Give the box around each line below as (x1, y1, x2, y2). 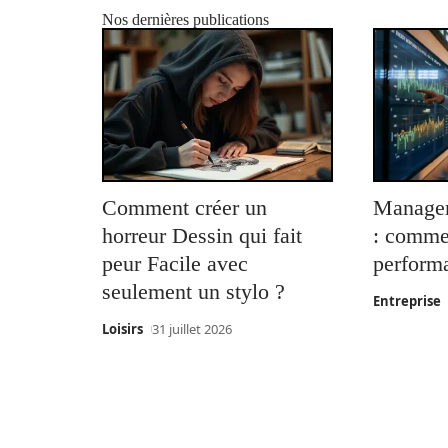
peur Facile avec (102, 251, 248, 277)
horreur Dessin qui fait (102, 223, 302, 249)
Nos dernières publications (102, 10, 269, 28)
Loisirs (102, 320, 143, 339)
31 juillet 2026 (151, 320, 232, 339)
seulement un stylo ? (102, 279, 285, 305)
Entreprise (373, 292, 442, 311)
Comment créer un (102, 195, 267, 221)
